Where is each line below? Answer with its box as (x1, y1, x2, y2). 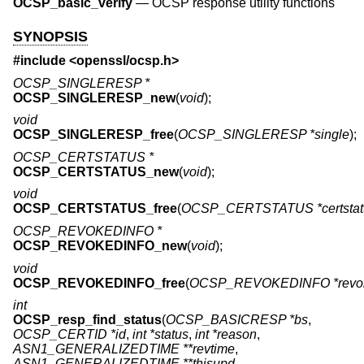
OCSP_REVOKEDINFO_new (13, 239, 187, 253)
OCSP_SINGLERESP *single (178, 128, 349, 142)
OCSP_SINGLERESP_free (13, 128, 174, 142)
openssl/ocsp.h (76, 54, 171, 68)
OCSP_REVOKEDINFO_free (13, 275, 185, 290)
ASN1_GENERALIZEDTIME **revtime (13, 342, 235, 357)
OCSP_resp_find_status (13, 313, 162, 327)
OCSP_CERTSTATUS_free (13, 201, 177, 216)
